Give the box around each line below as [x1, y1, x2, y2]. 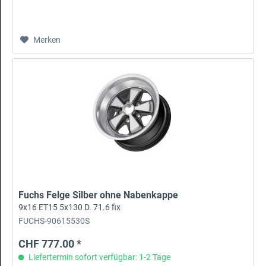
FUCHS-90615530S [18, 216, 90, 226]
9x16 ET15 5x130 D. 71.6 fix [18, 202, 121, 212]
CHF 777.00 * [18, 237, 82, 250]
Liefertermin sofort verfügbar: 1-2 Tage [27, 252, 171, 262]
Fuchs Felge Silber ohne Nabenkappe [18, 189, 179, 201]
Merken [33, 34, 61, 45]
